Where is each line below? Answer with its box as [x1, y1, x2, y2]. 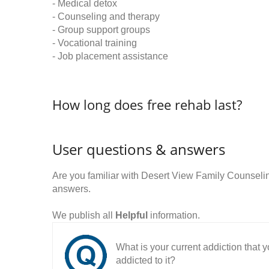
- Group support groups [52, 25, 150, 35]
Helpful [115, 210, 148, 220]
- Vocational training [52, 38, 137, 48]
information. [148, 210, 200, 220]
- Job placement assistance [52, 51, 168, 61]
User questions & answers [52, 139, 225, 159]
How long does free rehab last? [52, 95, 242, 113]
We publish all [52, 210, 115, 220]
